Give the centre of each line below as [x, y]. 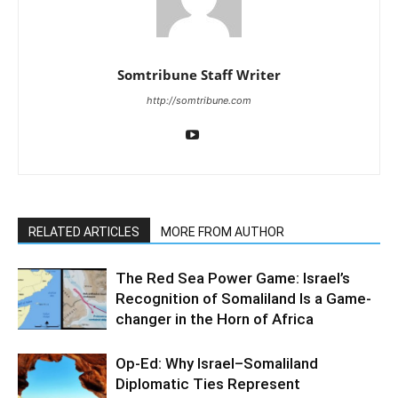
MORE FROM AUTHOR [223, 231]
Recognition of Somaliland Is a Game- [243, 298]
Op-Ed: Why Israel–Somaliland [217, 363]
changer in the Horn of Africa [215, 318]
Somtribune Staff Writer [199, 74]
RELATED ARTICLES [84, 231]
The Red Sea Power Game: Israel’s [233, 278]
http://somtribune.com [199, 100]
